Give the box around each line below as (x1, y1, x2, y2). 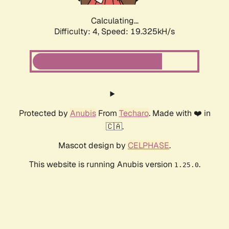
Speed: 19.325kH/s (101, 26, 175, 37)
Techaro (119, 108, 149, 119)
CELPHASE (128, 140, 169, 151)
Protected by (18, 108, 70, 119)
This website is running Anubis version (29, 159, 174, 170)
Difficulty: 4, (54, 26, 101, 37)
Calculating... (90, 15, 139, 27)
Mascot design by (58, 140, 128, 151)
